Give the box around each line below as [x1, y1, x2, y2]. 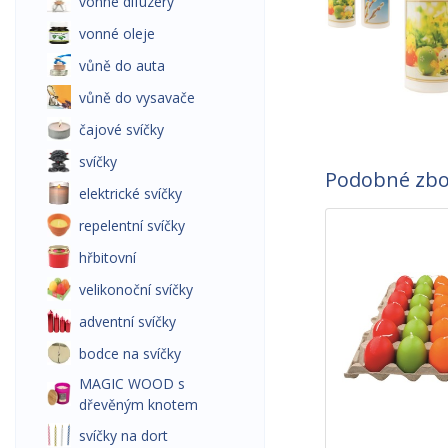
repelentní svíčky [79, 215, 185, 235]
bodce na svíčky [79, 343, 181, 363]
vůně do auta [79, 55, 165, 75]
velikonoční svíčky [79, 279, 193, 299]
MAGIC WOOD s [79, 374, 185, 393]
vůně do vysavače [79, 87, 195, 107]
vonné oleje [79, 23, 155, 43]
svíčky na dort [79, 425, 168, 445]
